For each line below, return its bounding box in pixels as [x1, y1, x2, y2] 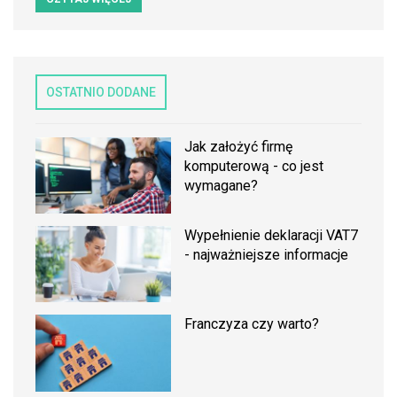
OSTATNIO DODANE [46, 84, 156, 99]
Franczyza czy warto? [184, 315, 320, 333]
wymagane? [184, 176, 259, 194]
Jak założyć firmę [184, 137, 293, 155]
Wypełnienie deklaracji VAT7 [184, 227, 359, 245]
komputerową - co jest [184, 157, 324, 175]
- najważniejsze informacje [184, 246, 349, 264]
